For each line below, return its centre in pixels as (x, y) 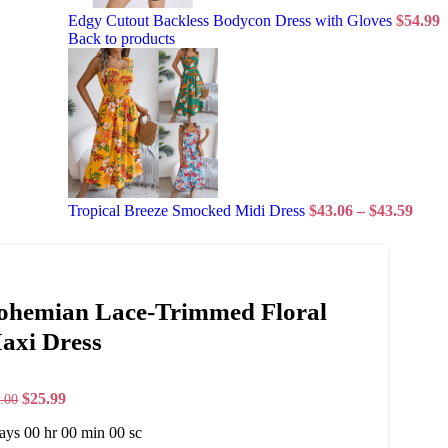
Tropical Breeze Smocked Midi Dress (188, 211)
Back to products (121, 39)
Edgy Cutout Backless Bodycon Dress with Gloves (232, 21)
